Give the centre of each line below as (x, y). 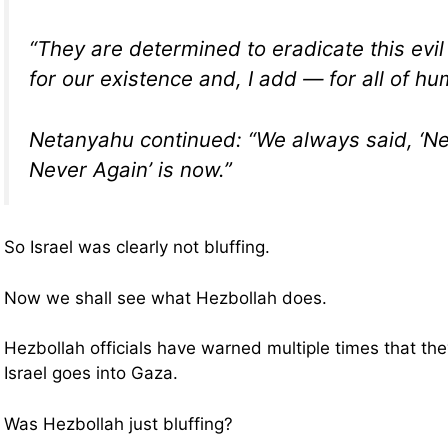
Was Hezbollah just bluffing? (118, 423)
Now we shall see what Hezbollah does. (165, 297)
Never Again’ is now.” (130, 169)
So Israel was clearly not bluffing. (137, 247)
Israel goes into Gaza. (91, 373)
